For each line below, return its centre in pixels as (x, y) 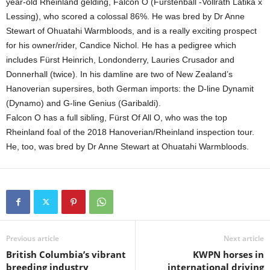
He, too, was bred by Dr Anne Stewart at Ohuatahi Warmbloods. (127, 147)
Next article (244, 239)
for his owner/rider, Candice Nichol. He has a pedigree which (121, 46)
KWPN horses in (228, 255)
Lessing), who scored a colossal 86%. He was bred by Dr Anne (125, 17)
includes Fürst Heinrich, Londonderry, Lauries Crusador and (120, 60)
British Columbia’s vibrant (66, 255)
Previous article (33, 239)
